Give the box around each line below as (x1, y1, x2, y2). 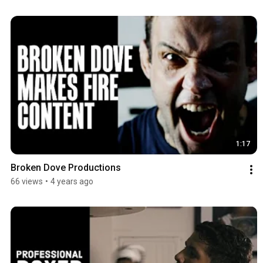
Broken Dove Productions (11, 162, 121, 174)
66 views (11, 177, 43, 187)
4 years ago (50, 177, 93, 187)
